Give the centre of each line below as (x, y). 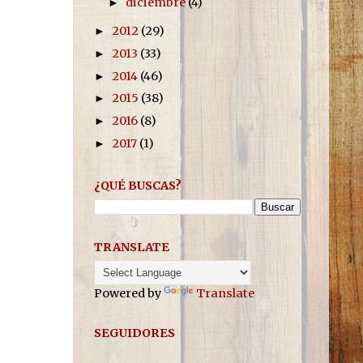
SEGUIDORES (135, 333)
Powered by (129, 293)
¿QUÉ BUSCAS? (138, 185)
